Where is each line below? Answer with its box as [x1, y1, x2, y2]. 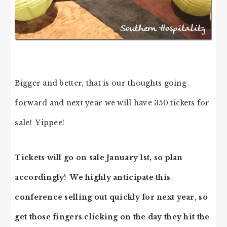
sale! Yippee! [15, 118, 65, 128]
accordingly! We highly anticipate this [15, 173, 171, 182]
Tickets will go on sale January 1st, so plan [15, 153, 183, 163]
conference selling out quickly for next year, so [15, 193, 208, 202]
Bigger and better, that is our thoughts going [15, 79, 186, 88]
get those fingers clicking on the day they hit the [15, 212, 210, 222]
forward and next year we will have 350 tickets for [15, 98, 210, 108]
